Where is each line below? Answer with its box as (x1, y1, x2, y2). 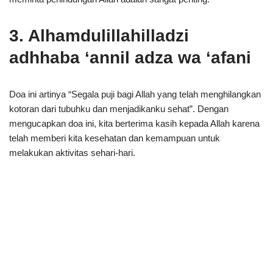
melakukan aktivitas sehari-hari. (9, 147, 135, 158)
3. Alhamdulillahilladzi (9, 26, 189, 45)
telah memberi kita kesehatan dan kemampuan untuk (9, 133, 220, 143)
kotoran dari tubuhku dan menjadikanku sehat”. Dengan (9, 104, 229, 114)
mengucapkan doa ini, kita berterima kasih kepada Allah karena (9, 118, 260, 129)
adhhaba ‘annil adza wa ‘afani (9, 48, 251, 67)
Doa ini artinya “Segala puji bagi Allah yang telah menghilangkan (9, 89, 261, 99)
